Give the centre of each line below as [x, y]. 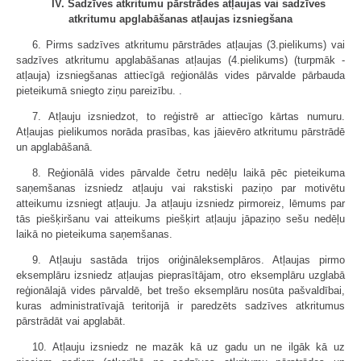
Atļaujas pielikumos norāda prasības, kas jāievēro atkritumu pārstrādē [180, 132]
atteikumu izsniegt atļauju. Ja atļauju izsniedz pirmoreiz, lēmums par [180, 203]
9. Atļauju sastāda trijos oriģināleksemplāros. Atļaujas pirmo [189, 260]
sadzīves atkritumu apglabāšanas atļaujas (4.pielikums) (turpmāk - [180, 60]
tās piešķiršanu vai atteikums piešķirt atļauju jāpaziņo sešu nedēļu [180, 219]
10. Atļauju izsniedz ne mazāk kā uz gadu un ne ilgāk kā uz [189, 347]
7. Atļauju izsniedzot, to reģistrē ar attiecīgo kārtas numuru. [189, 116]
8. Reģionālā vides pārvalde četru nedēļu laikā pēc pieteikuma [189, 173]
